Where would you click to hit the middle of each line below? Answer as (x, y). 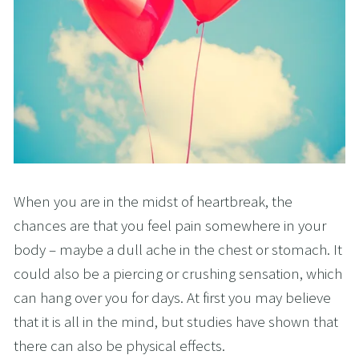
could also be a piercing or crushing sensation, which (178, 274)
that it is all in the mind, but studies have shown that (176, 322)
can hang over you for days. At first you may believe (172, 298)
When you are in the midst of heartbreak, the (153, 202)
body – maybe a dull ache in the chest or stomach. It (178, 250)
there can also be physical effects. (119, 346)
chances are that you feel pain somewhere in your (170, 226)
